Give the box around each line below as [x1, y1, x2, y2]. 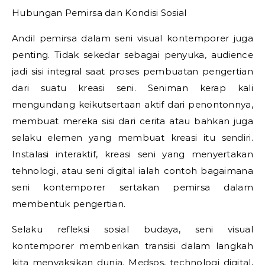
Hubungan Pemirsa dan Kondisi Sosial [12, 7, 187, 18]
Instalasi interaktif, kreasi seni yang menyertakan [12, 148, 253, 160]
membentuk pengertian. [12, 198, 126, 209]
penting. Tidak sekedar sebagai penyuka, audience [12, 49, 253, 60]
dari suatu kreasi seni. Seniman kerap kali [12, 82, 253, 93]
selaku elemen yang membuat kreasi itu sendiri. [12, 132, 253, 143]
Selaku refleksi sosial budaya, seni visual [12, 224, 253, 235]
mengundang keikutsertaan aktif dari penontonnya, [12, 99, 253, 110]
